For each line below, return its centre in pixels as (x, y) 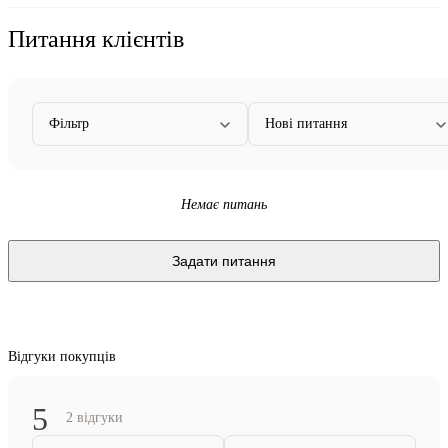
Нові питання (306, 123)
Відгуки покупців (62, 356)
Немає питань (224, 204)
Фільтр (69, 123)
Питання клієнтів (96, 38)
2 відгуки (94, 417)
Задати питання (224, 260)
